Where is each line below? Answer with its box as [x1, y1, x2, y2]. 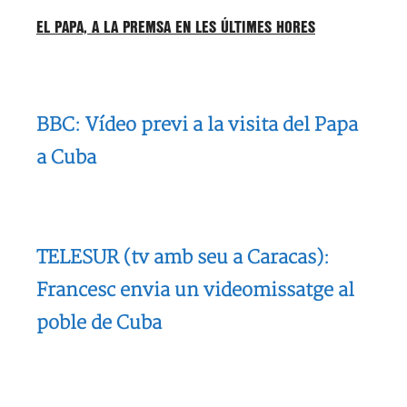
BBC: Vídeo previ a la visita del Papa [36, 114, 358, 136]
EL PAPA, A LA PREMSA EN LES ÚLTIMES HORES [36, 21, 315, 35]
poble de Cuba [36, 312, 162, 334]
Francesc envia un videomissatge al [36, 279, 354, 302]
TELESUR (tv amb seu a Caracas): [36, 246, 330, 269]
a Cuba [36, 146, 96, 169]
